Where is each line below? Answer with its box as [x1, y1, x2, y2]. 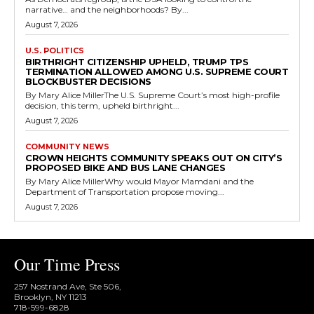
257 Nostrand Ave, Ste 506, [14, 281, 121, 292]
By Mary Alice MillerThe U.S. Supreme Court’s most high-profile [25, 90, 280, 101]
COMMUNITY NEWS [25, 142, 109, 152]
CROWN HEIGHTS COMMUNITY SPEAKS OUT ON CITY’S [25, 152, 282, 164]
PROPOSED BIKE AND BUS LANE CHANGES [25, 162, 225, 174]
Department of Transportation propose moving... [25, 186, 224, 198]
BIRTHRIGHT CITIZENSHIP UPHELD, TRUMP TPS [25, 56, 248, 68]
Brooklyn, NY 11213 [14, 292, 87, 303]
